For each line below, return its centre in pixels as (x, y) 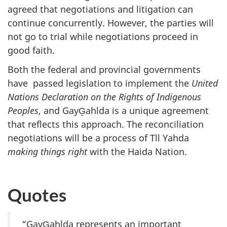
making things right (47, 152)
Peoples (23, 111)
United (205, 83)
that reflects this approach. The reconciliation (106, 124)
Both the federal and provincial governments (104, 70)
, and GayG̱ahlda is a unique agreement (124, 111)
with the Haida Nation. (137, 152)
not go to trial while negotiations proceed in (103, 36)
